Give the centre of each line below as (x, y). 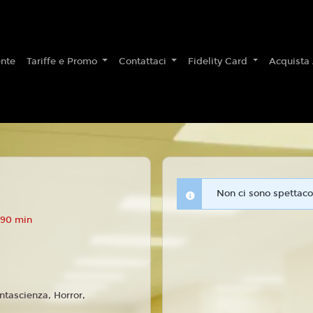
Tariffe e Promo (63, 61)
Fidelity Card (219, 61)
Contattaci (144, 61)
